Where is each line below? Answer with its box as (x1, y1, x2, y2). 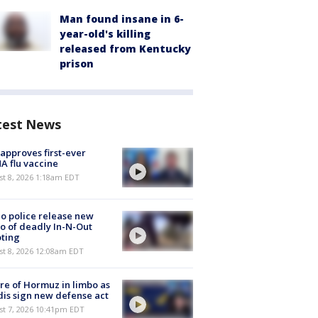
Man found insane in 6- (60, 12, 184, 26)
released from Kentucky (60, 42, 191, 55)
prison (60, 57, 94, 70)
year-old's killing (60, 27, 150, 40)
